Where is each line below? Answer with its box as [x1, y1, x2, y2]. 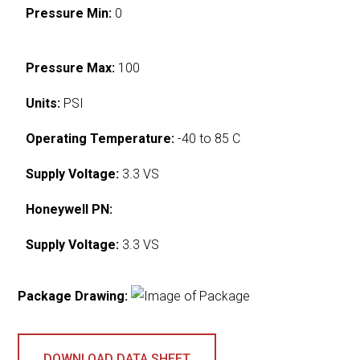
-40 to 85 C [174, 130, 241, 146]
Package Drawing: [18, 288, 129, 304]
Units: [26, 95, 61, 111]
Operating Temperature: [26, 130, 175, 146]
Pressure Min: [26, 5, 112, 21]
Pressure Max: [26, 59, 116, 76]
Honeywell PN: [26, 201, 113, 217]
